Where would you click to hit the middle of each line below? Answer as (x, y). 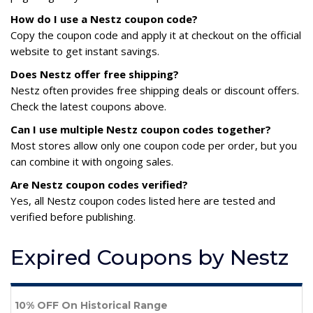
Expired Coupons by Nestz (150, 257)
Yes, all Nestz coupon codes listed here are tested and (143, 200)
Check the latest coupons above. (88, 106)
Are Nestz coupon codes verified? (99, 184)
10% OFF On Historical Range (91, 305)
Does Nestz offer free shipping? (95, 74)
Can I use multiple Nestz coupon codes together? (141, 129)
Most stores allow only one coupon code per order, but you (154, 145)
